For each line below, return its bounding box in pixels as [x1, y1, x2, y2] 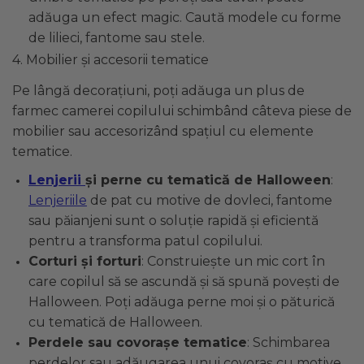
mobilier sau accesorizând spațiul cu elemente [12, 123, 314, 139]
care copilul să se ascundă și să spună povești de [28, 273, 340, 289]
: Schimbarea [247, 334, 330, 350]
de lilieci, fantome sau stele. [28, 29, 205, 45]
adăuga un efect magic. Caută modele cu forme [28, 9, 341, 25]
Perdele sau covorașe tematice [28, 334, 247, 350]
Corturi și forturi [28, 253, 141, 269]
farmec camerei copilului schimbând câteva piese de [12, 102, 352, 119]
